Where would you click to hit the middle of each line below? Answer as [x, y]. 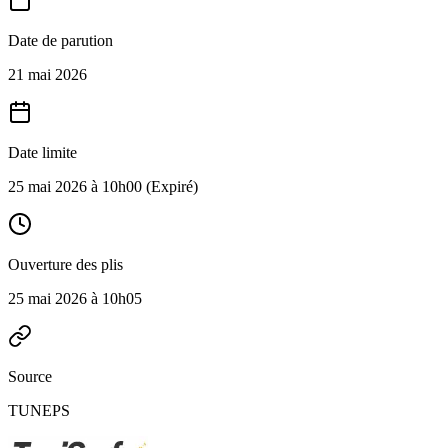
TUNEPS [39, 410]
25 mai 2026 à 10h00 [75, 186]
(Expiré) [170, 186]
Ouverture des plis [65, 264]
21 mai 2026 [47, 74]
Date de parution [60, 40]
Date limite [42, 152]
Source [30, 376]
